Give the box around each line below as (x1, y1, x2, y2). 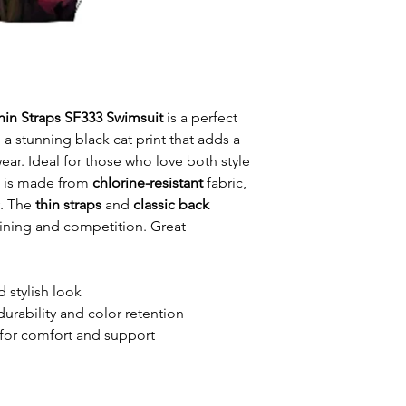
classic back (133, 195, 209, 213)
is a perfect (163, 108, 237, 126)
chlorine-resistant (92, 173, 203, 191)
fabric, (203, 173, 246, 191)
